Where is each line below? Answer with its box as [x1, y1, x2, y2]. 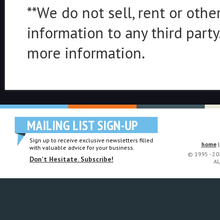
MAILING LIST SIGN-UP [27, 117, 138, 134]
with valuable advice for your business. [29, 144, 135, 151]
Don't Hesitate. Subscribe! [29, 155, 113, 164]
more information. [27, 43, 145, 63]
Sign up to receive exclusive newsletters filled [29, 137, 153, 144]
